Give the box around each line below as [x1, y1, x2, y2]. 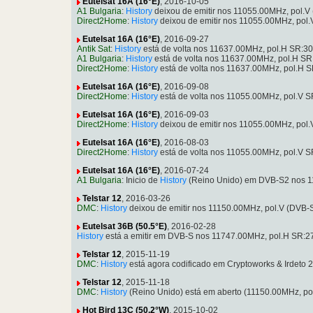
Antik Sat [77, 44, 110, 54]
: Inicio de [122, 175, 160, 186]
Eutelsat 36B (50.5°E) [82, 221, 167, 232]
